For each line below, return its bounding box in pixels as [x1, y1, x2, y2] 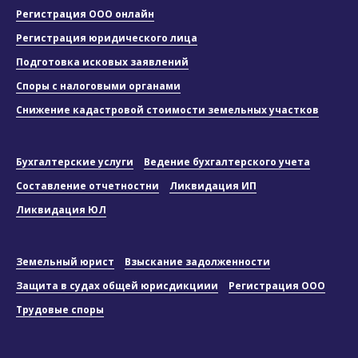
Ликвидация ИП [169, 179, 257, 193]
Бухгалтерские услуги [16, 155, 133, 169]
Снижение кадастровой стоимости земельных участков [16, 103, 319, 117]
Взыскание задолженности [125, 255, 270, 268]
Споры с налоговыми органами [16, 79, 181, 93]
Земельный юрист [16, 255, 114, 268]
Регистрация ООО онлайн [16, 7, 154, 21]
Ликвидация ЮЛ [16, 203, 106, 217]
